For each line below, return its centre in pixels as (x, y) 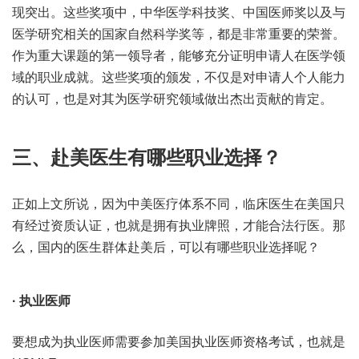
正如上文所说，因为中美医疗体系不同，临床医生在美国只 (179, 204)
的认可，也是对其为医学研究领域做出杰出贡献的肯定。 (172, 99)
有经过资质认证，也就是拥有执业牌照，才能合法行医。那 (179, 226)
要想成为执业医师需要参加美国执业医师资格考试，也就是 (179, 342)
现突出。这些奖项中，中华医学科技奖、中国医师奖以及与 (179, 12)
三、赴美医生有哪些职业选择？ (147, 157)
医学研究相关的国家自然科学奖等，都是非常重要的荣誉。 (179, 34)
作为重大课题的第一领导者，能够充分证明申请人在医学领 (179, 56)
